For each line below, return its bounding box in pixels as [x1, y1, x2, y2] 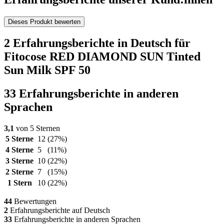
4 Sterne [5, 145, 33, 154]
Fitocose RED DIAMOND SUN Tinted [4, 50, 200, 63]
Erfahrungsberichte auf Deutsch [8, 206, 110, 215]
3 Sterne [5, 156, 33, 165]
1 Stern [7, 178, 32, 187]
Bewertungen [12, 197, 56, 206]
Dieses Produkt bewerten [8, 17, 80, 25]
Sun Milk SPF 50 [4, 63, 90, 77]
